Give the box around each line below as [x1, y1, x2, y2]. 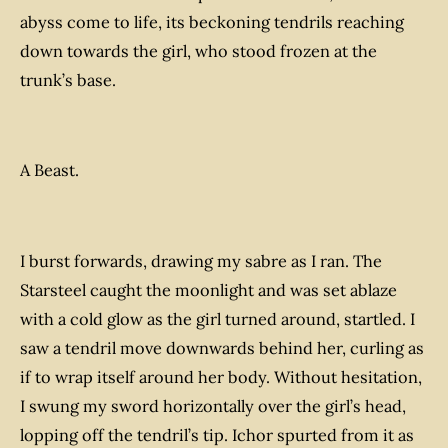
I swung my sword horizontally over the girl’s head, [20, 395, 406, 416]
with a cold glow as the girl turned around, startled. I [20, 308, 415, 329]
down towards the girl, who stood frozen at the [20, 40, 377, 61]
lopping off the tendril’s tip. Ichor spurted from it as [20, 424, 414, 445]
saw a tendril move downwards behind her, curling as [20, 337, 424, 358]
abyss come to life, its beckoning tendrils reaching [20, 11, 404, 32]
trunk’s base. [20, 69, 116, 90]
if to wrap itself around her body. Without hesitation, [20, 366, 422, 387]
